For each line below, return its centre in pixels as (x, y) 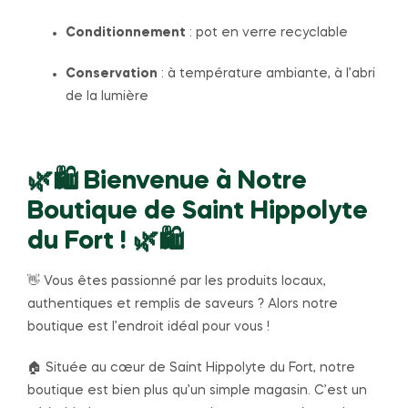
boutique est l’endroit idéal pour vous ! (148, 326)
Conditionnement (126, 32)
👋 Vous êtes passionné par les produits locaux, (177, 281)
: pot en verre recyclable (267, 32)
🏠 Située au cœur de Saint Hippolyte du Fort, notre (191, 367)
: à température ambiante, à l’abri (266, 73)
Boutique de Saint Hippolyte (198, 211)
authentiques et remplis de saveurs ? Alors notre (183, 304)
